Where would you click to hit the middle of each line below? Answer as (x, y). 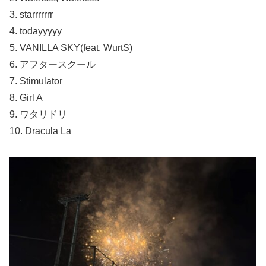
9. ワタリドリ (38, 115)
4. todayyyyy (36, 31)
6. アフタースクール (53, 65)
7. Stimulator (36, 81)
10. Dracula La (40, 131)
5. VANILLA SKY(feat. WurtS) (71, 48)
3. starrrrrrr (31, 15)
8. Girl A (26, 98)
